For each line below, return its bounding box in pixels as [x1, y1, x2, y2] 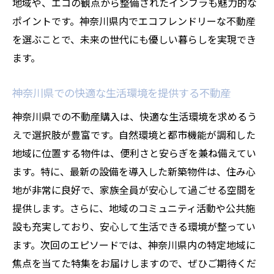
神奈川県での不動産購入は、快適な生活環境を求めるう [12, 109, 257, 124]
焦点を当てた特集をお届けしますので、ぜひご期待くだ [12, 256, 256, 270]
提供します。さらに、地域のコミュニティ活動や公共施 [12, 201, 255, 215]
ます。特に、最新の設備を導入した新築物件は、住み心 [12, 164, 256, 179]
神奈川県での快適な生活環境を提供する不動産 [12, 85, 231, 100]
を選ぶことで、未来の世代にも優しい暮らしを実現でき [12, 32, 256, 46]
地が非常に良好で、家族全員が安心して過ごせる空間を [12, 182, 256, 197]
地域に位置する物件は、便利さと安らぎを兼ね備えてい [12, 146, 256, 160]
